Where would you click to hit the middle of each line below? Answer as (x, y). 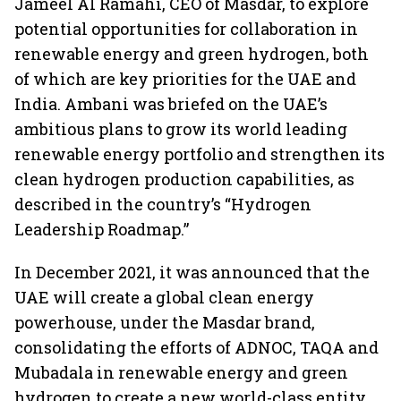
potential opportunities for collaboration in (186, 29)
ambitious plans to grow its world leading (181, 129)
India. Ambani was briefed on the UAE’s (171, 104)
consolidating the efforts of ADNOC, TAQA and (196, 347)
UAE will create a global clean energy (164, 297)
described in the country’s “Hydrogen (163, 204)
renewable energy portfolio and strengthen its (200, 154)
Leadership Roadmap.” (102, 229)
